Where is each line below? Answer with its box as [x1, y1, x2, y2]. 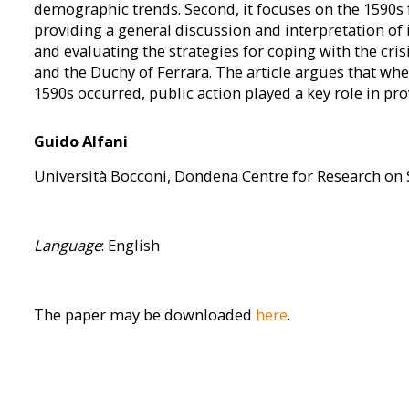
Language [33, 235, 101, 257]
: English [100, 235, 160, 257]
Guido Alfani [33, 131, 128, 152]
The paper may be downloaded [33, 304, 256, 326]
